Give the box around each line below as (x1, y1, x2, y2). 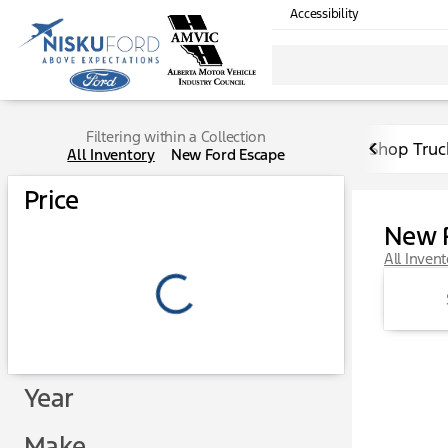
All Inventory (67, 145, 155, 164)
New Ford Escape (170, 145, 285, 164)
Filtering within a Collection (86, 127, 266, 146)
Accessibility (290, 6, 360, 23)
